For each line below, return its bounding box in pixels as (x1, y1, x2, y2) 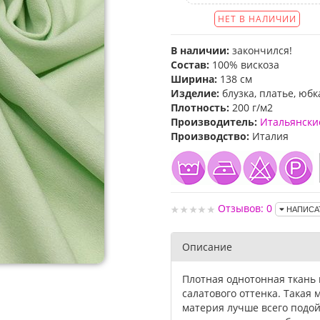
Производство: (171, 129, 249, 143)
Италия (249, 129, 289, 143)
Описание (182, 240, 232, 254)
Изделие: (171, 86, 219, 100)
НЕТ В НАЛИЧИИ (217, 13, 296, 25)
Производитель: (171, 115, 257, 129)
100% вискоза (209, 58, 279, 71)
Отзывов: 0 (218, 201, 272, 215)
